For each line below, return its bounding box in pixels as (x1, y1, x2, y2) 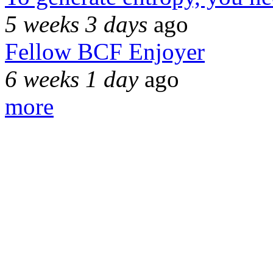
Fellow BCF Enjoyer (5, 38, 205, 65)
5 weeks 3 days (5, 10, 147, 37)
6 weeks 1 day (5, 65, 138, 92)
